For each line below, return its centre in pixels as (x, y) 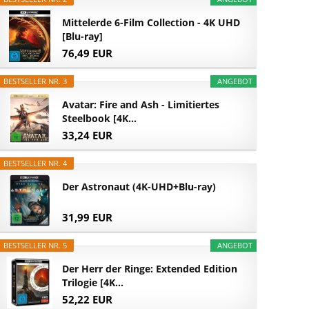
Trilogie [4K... (93, 283)
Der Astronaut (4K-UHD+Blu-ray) (139, 187)
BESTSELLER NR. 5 (36, 246)
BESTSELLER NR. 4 (36, 163)
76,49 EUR (88, 53)
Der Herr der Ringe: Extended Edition (150, 269)
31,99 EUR (88, 217)
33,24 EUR (88, 135)
